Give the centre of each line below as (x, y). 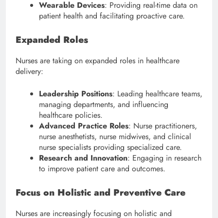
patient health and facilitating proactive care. (112, 16)
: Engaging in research (164, 158)
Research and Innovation (83, 158)
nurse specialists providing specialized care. (110, 147)
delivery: (29, 72)
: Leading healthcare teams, (157, 94)
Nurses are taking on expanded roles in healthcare (98, 61)
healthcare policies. (71, 115)
